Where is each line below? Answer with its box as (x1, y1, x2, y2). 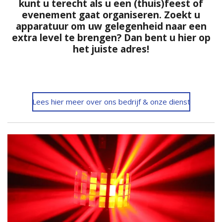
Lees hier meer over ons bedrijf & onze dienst (32, 97, 190, 107)
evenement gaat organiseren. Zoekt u (22, 8, 200, 21)
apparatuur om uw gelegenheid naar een (15, 19, 207, 33)
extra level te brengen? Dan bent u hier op (11, 31, 211, 44)
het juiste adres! (73, 42, 149, 55)
